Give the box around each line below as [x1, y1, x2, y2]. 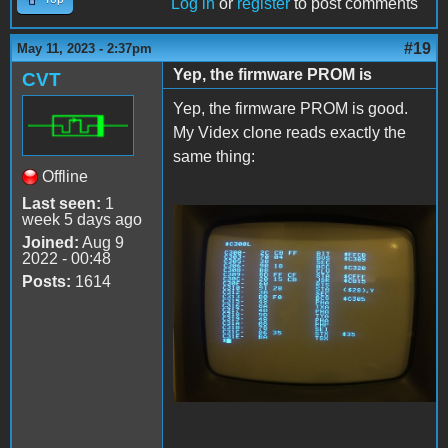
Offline [42, 168, 88, 186]
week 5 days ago [22, 211, 142, 229]
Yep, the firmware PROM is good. [173, 100, 408, 118]
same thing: [173, 148, 255, 166]
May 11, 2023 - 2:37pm [17, 41, 152, 57]
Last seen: [22, 195, 101, 213]
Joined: [22, 234, 79, 252]
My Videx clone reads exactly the [173, 124, 406, 142]
